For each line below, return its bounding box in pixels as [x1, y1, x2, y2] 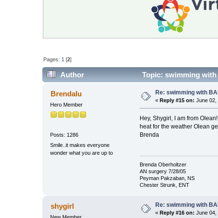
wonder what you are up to [50, 149, 113, 156]
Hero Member [50, 102, 83, 108]
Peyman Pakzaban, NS [139, 175, 195, 182]
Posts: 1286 [50, 131, 79, 138]
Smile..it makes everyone [50, 142, 110, 148]
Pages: [43, 56, 62, 63]
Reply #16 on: [160, 210, 195, 216]
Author [60, 71, 84, 79]
